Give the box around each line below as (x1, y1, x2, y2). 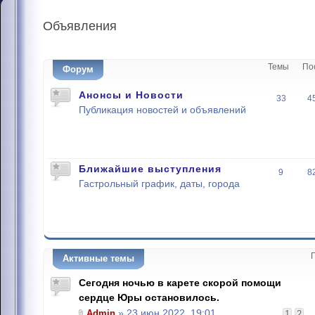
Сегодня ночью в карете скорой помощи (79, 277, 281, 288)
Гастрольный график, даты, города (79, 179, 240, 189)
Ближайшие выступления (79, 163, 221, 174)
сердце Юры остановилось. (79, 292, 219, 303)
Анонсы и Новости (79, 89, 184, 101)
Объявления (43, 19, 117, 33)
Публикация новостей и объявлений (79, 105, 246, 115)
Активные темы (63, 253, 134, 264)
